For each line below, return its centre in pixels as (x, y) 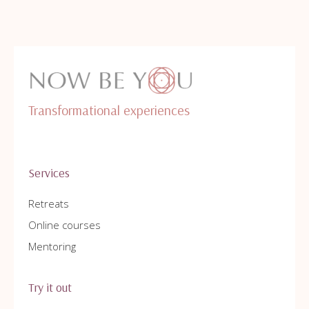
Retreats (49, 204)
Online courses (64, 225)
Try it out (50, 288)
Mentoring (52, 247)
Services (49, 173)
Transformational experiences (109, 110)
